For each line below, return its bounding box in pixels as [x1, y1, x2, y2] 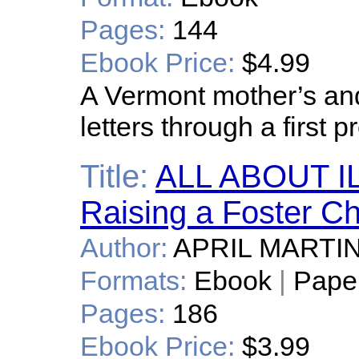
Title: [80, 159, 148, 194]
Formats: [80, 265, 187, 296]
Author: [80, 232, 167, 263]
